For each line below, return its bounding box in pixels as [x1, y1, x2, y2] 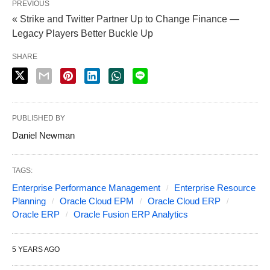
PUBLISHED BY [12, 113, 65, 122]
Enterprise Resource [174, 182, 256, 193]
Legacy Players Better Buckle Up [12, 28, 153, 39]
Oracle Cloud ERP [148, 195, 221, 206]
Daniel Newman [12, 130, 75, 140]
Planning [12, 195, 46, 206]
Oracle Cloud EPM [60, 195, 134, 206]
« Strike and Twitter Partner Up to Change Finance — [12, 13, 239, 24]
